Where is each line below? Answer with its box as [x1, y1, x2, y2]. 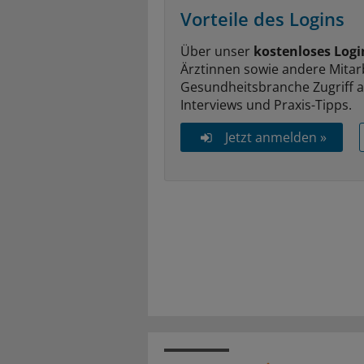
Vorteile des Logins [180, 6, 344, 31]
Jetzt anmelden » [224, 128, 327, 146]
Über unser [180, 41, 253, 60]
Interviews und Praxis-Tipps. [180, 95, 352, 114]
